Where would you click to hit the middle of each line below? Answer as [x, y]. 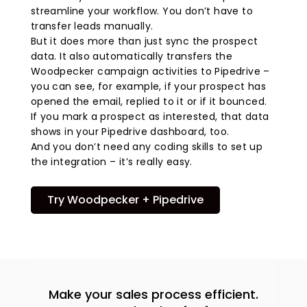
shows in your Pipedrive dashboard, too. [130, 132]
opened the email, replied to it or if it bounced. [149, 102]
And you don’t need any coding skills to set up [147, 147]
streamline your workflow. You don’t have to [142, 11]
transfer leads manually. [92, 26]
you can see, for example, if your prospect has [148, 87]
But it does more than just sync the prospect [144, 41]
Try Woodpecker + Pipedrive [125, 200]
